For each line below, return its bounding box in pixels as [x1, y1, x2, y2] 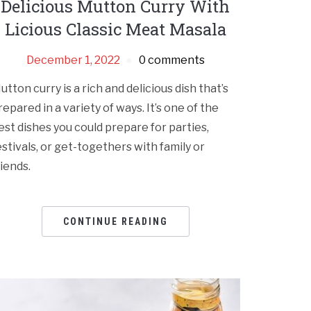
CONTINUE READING [62, 216, 168, 228]
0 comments [138, 53, 205, 67]
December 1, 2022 [26, 53, 120, 67]
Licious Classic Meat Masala [4, 18, 226, 41]
